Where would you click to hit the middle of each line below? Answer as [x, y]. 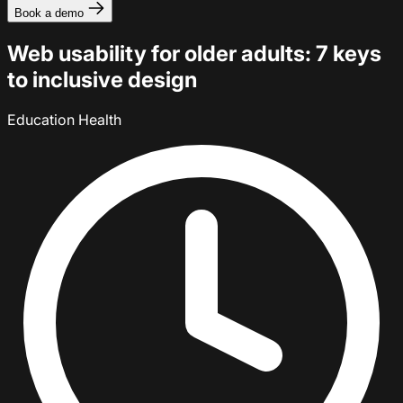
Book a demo [49, 13]
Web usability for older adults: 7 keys [194, 53]
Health [100, 119]
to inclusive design [102, 79]
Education [43, 119]
